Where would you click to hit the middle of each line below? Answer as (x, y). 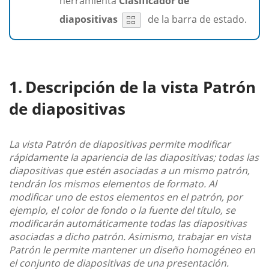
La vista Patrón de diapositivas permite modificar (120, 144)
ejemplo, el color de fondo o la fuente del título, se (122, 210)
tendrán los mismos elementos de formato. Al (113, 183)
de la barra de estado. (196, 19)
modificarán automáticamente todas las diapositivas (128, 223)
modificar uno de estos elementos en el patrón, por (126, 197)
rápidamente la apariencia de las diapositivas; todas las (134, 157)
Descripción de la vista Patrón (141, 87)
